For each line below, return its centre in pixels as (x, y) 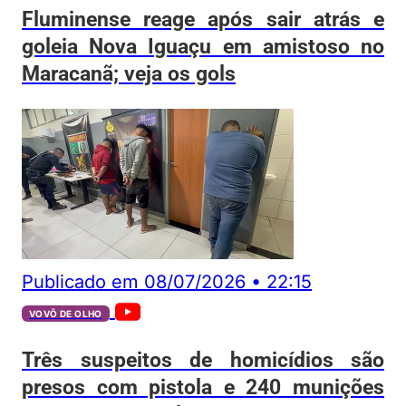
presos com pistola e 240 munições (203, 387)
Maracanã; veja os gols (129, 74)
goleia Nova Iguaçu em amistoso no (203, 47)
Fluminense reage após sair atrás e (203, 19)
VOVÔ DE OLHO (66, 313)
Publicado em (80, 281)
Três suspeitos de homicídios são (203, 360)
